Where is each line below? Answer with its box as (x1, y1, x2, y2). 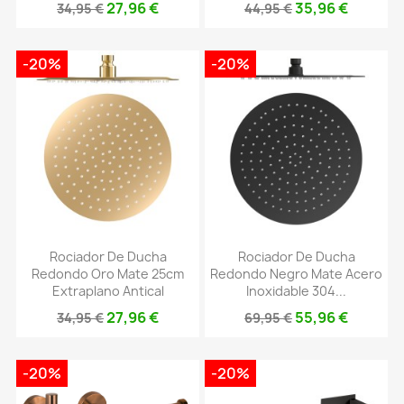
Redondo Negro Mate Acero (210, 265, 382, 283)
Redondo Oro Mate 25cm (32, 265, 184, 283)
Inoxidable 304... (246, 282, 346, 300)
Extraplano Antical (51, 282, 164, 300)
